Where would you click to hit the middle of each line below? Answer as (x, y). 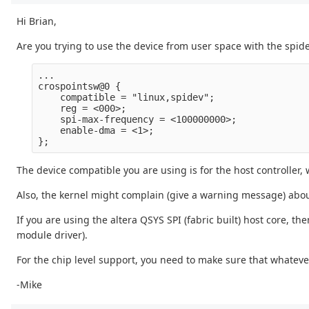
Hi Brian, (37, 21)
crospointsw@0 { (80, 87)
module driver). (52, 235)
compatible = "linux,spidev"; (127, 98)
